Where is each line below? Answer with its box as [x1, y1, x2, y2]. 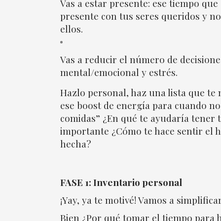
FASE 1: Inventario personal [60, 176, 184, 188]
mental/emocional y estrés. [60, 66, 178, 78]
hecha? [60, 137, 91, 150]
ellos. [60, 22, 83, 35]
